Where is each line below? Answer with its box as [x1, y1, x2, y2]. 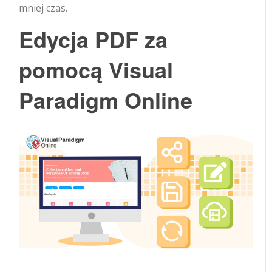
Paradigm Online [19, 83, 193, 115]
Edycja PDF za [19, 22, 168, 55]
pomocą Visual [19, 53, 174, 85]
